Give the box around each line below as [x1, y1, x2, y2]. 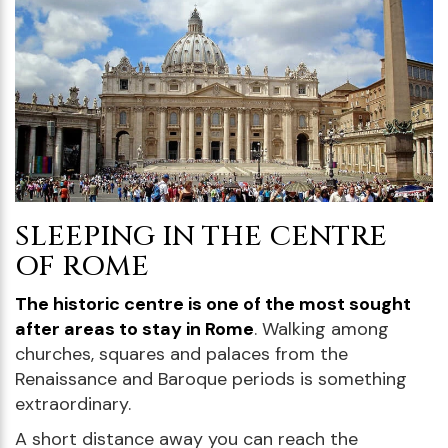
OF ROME [15, 247, 149, 285]
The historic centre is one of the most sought [15, 291, 411, 316]
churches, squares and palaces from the [15, 341, 348, 366]
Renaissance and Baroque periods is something [15, 366, 407, 391]
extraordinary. [15, 391, 131, 416]
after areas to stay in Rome [15, 316, 254, 341]
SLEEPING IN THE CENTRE [15, 217, 387, 255]
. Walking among [254, 316, 389, 341]
